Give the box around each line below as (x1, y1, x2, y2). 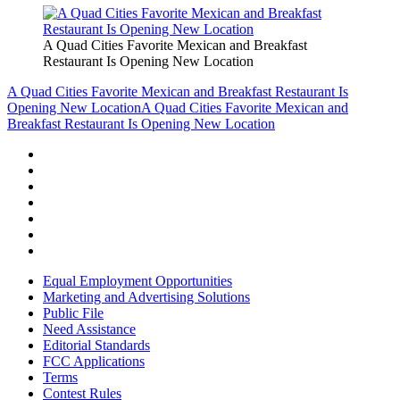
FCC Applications (43, 353, 145, 369)
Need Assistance (43, 321, 136, 337)
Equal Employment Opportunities (43, 272, 232, 288)
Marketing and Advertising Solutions (43, 288, 250, 304)
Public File (43, 304, 104, 321)
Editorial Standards (43, 337, 150, 353)
